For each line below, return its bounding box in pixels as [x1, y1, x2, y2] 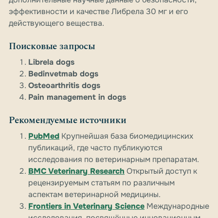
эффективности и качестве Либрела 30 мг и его [9, 6, 188, 17]
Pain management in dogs [28, 92, 126, 103]
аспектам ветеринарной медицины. [28, 189, 161, 200]
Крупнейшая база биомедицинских [59, 131, 193, 142]
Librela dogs [28, 57, 74, 68]
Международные [145, 201, 209, 212]
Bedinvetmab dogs [28, 69, 98, 79]
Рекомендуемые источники [9, 113, 127, 128]
